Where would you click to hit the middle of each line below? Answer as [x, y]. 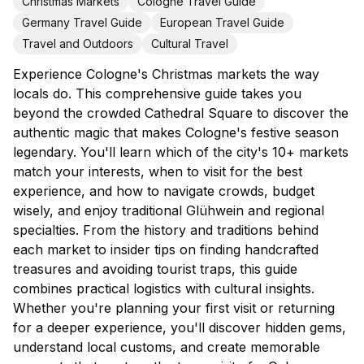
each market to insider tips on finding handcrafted [166, 249]
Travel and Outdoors [78, 43]
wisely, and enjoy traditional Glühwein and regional [169, 210]
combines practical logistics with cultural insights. [164, 288]
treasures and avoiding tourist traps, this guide [155, 269]
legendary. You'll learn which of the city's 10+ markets [181, 152]
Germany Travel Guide [82, 22]
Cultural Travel [190, 43]
